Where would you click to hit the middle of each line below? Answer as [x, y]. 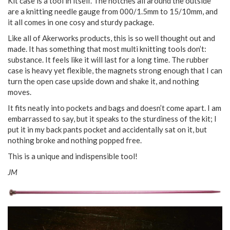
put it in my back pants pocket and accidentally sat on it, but [107, 130]
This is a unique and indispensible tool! [73, 156]
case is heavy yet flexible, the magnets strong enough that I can [115, 71]
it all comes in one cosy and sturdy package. [81, 22]
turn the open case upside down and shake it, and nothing [103, 81]
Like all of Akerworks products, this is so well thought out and [111, 38]
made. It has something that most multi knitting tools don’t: [107, 49]
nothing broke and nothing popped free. [75, 140]
